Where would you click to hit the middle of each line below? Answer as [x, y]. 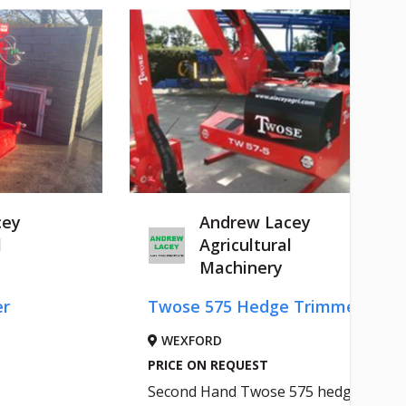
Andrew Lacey [254, 222]
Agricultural [244, 245]
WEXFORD [188, 341]
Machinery [240, 268]
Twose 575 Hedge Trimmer [253, 307]
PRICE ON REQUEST [206, 365]
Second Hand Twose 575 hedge [251, 392]
